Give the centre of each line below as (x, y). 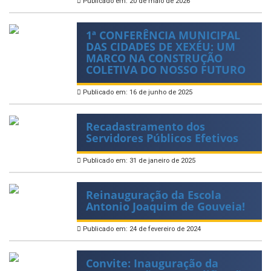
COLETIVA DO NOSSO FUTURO (166, 69)
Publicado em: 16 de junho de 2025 (137, 92)
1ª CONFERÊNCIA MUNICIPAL (163, 35)
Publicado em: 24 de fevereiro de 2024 (141, 229)
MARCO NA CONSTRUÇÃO (154, 58)
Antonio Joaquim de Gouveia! (165, 206)
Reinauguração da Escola (154, 194)
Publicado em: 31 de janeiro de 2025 (138, 160)
